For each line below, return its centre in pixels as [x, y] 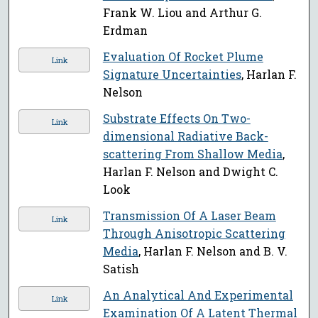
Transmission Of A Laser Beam [189, 216]
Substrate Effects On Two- [176, 119]
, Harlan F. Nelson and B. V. [213, 251]
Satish [121, 269]
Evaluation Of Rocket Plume [183, 57]
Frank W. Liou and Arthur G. [182, 13]
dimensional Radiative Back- [185, 136]
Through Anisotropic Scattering [194, 234]
